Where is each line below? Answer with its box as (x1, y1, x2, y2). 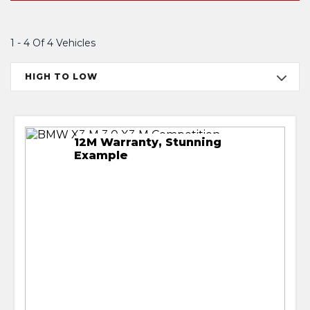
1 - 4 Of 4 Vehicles (10, 37, 95, 49)
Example (74, 149, 129, 162)
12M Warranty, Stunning (74, 136, 222, 149)
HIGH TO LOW (25, 71, 98, 82)
